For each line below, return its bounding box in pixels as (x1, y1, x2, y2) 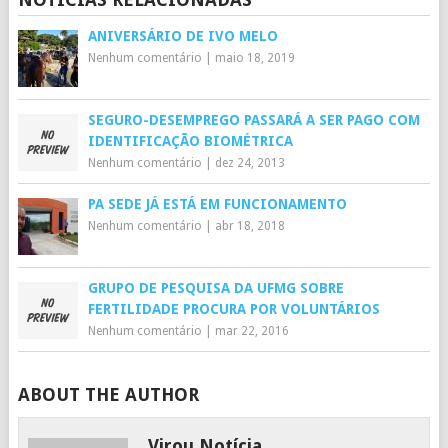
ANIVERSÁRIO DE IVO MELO (87, 28, 278, 45)
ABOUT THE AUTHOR (17, 384, 199, 406)
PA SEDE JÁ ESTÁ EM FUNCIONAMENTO (87, 196, 347, 213)
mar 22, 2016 (214, 324, 289, 339)
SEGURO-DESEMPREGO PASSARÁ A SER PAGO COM (87, 112, 420, 129)
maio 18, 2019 (214, 51, 295, 66)
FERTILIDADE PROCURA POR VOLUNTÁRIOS (87, 301, 380, 318)
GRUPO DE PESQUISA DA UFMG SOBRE (87, 280, 344, 297)
